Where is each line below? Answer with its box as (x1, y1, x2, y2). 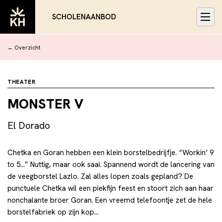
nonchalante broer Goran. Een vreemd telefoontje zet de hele (7, 195, 212, 205)
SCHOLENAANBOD (52, 11, 116, 22)
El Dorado (7, 119, 50, 132)
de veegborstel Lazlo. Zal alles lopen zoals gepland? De (7, 171, 193, 181)
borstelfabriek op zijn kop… (7, 207, 99, 217)
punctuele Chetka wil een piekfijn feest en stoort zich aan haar (7, 183, 214, 193)
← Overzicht (7, 44, 41, 51)
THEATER (7, 78, 36, 85)
